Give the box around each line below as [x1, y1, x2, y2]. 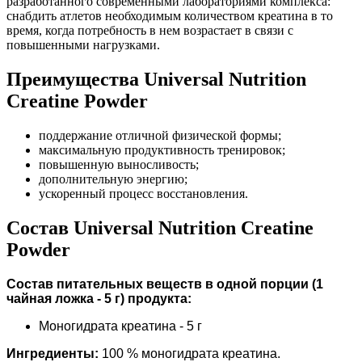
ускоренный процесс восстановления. [39, 187, 248, 201]
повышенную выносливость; [39, 158, 199, 172]
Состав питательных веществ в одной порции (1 [6, 276, 323, 291]
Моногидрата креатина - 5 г [39, 318, 202, 333]
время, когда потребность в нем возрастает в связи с [6, 23, 293, 38]
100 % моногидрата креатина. [102, 346, 287, 360]
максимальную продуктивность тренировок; [39, 143, 285, 158]
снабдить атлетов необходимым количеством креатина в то [6, 9, 333, 23]
